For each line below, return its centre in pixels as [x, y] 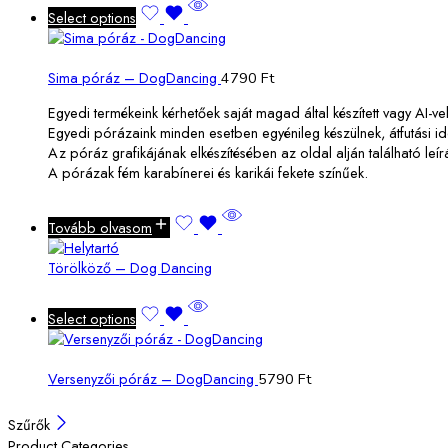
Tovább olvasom [100, 228]
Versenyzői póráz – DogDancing [153, 379]
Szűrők [31, 425]
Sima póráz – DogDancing [134, 78]
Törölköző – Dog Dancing [130, 268]
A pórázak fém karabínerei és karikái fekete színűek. [208, 172]
